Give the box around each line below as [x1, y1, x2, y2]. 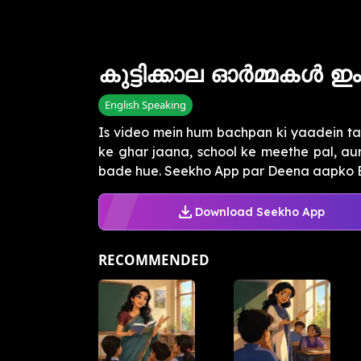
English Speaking [105, 98, 186, 113]
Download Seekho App [194, 204, 325, 219]
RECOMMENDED [98, 251, 210, 270]
